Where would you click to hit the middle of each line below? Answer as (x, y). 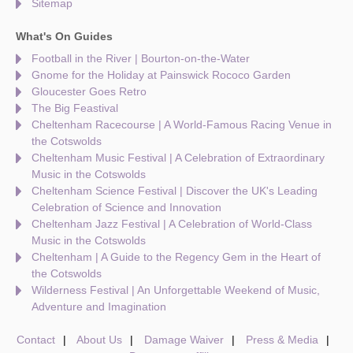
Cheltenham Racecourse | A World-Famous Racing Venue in (182, 125)
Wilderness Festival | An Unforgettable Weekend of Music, (176, 290)
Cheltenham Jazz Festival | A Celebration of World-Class (172, 224)
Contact (35, 340)
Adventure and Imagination (99, 307)
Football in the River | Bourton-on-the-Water (141, 59)
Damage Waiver (184, 340)
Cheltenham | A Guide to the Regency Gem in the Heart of (176, 257)
